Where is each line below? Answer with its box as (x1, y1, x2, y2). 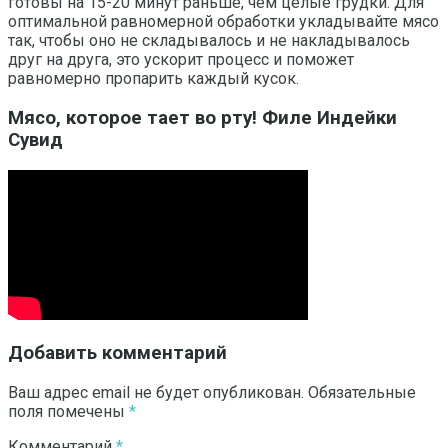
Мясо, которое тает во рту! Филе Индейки (8, 106, 397, 129)
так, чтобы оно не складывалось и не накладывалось (8, 31, 410, 51)
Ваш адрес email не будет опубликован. (8, 383, 304, 403)
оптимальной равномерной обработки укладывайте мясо (8, 12, 439, 32)
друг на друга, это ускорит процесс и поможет (8, 50, 354, 70)
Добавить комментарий (8, 342, 227, 365)
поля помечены (8, 402, 129, 422)
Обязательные (308, 383, 416, 403)
